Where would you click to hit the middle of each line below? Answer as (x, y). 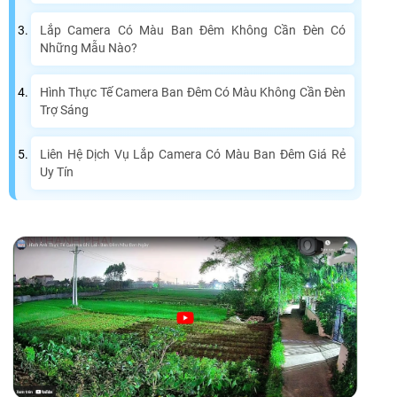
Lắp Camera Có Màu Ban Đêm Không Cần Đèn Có (193, 31)
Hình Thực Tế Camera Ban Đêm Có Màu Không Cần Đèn (193, 93)
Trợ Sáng (64, 110)
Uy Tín (57, 172)
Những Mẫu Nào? (89, 48)
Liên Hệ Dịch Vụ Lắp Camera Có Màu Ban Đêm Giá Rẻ (193, 155)
